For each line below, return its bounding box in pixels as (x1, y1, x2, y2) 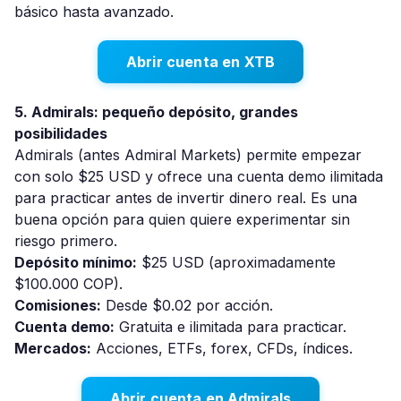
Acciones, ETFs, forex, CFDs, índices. (91, 339, 353, 357)
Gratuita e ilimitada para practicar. (115, 318, 346, 336)
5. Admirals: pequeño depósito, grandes (14, 103, 298, 121)
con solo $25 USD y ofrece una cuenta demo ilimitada (14, 167, 383, 185)
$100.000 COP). (14, 275, 123, 293)
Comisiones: (14, 296, 101, 314)
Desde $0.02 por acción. (101, 296, 273, 314)
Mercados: (14, 339, 91, 357)
